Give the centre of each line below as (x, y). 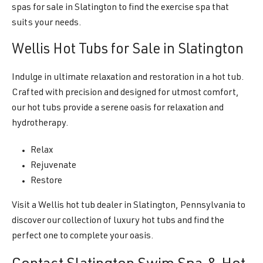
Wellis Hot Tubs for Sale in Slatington (128, 50)
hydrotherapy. (40, 124)
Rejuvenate (53, 166)
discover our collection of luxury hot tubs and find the (118, 221)
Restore (46, 181)
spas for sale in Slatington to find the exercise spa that (120, 8)
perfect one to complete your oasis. (83, 237)
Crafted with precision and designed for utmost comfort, (125, 93)
